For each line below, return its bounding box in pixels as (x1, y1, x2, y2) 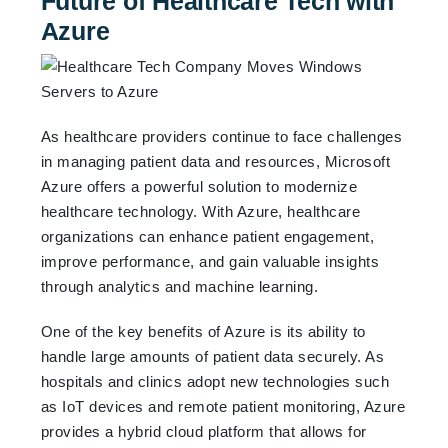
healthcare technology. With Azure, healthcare (40, 202, 361, 220)
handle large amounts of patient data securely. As (40, 347, 385, 365)
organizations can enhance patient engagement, (40, 227, 375, 245)
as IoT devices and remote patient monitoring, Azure (40, 397, 406, 415)
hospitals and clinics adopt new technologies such (40, 372, 390, 390)
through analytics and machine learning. (40, 277, 319, 295)
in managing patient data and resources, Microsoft (40, 152, 391, 170)
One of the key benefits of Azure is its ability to (40, 322, 366, 340)
